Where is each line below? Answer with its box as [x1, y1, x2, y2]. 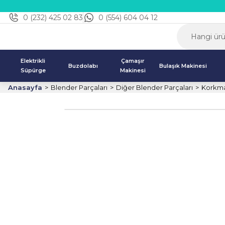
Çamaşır [121, 57, 145, 64]
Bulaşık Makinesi [159, 62, 207, 69]
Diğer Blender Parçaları [116, 83, 193, 91]
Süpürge [20, 67, 46, 74]
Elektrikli [21, 57, 46, 64]
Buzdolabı [68, 62, 98, 69]
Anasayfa [8, 83, 42, 91]
